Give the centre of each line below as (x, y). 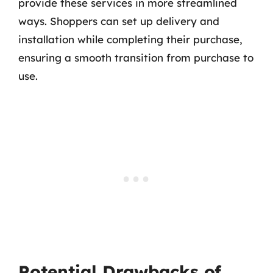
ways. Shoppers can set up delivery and (119, 21)
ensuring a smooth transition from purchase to (136, 58)
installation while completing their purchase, (130, 39)
